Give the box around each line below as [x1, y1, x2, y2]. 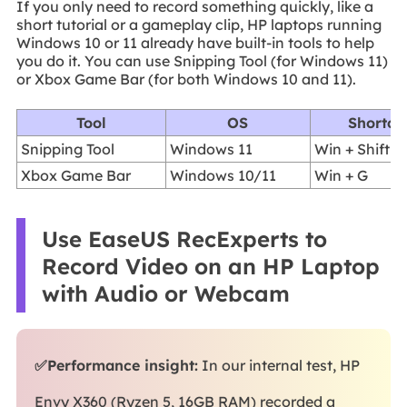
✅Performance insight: [34, 356, 198, 375]
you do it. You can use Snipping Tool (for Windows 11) [15, 52, 388, 70]
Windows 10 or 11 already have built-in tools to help [15, 34, 374, 52]
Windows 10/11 [170, 165, 277, 184]
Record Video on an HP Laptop [41, 253, 380, 281]
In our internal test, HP [197, 356, 360, 375]
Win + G [314, 165, 369, 184]
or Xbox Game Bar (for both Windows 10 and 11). [15, 70, 356, 88]
